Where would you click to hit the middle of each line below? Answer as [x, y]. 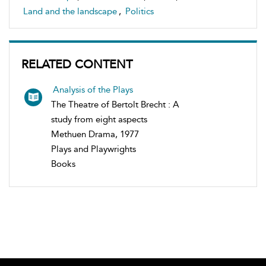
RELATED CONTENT [77, 64]
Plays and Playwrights [94, 149]
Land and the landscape [70, 11]
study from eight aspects [99, 119]
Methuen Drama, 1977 [95, 134]
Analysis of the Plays [93, 89]
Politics [140, 11]
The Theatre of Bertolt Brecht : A [115, 104]
